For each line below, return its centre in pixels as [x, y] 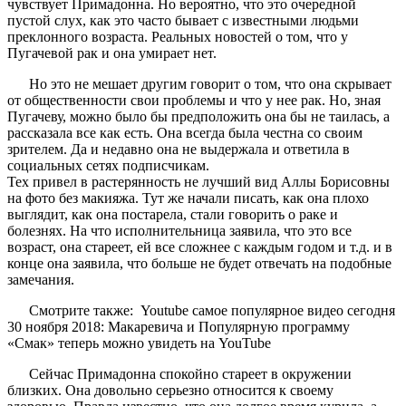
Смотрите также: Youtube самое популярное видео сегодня [212, 310]
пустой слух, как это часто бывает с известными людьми [183, 20]
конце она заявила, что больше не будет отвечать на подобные [199, 263]
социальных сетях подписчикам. [108, 165]
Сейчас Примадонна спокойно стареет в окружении [190, 373]
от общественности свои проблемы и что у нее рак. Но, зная [194, 100]
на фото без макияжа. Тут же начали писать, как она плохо [188, 198]
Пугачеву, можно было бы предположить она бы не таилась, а [198, 116]
